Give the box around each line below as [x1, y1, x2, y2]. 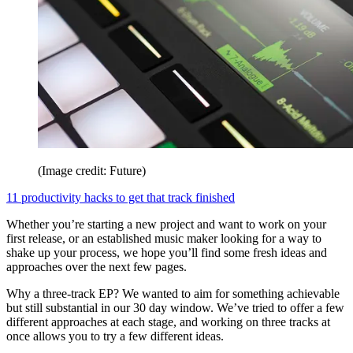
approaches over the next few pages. [6, 259, 187, 273]
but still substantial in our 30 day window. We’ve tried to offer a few [6, 300, 344, 314]
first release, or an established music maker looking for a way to [6, 231, 321, 245]
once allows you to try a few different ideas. [6, 329, 227, 343]
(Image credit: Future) [38, 163, 146, 177]
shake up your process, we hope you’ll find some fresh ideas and [6, 245, 327, 259]
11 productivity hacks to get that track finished [6, 190, 235, 204]
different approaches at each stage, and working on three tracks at [6, 314, 330, 329]
